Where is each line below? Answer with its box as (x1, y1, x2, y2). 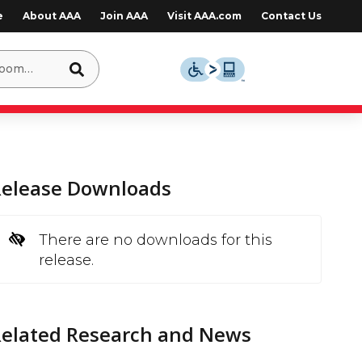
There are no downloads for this (39, 231, 273, 249)
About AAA (22, 10, 81, 22)
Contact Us (260, 10, 322, 22)
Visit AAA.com (166, 10, 242, 22)
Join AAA (99, 10, 148, 22)
